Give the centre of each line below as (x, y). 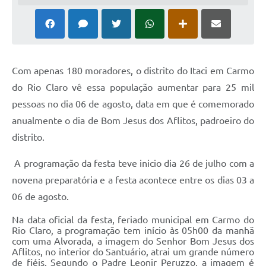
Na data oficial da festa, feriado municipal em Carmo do (133, 220)
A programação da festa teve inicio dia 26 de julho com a (134, 164)
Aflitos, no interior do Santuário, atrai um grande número (133, 252)
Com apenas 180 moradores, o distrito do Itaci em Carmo (133, 71)
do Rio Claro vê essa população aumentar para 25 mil (133, 88)
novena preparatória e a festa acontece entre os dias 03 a (133, 180)
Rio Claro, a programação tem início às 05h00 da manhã (133, 231)
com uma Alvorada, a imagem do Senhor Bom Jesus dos (133, 241)
